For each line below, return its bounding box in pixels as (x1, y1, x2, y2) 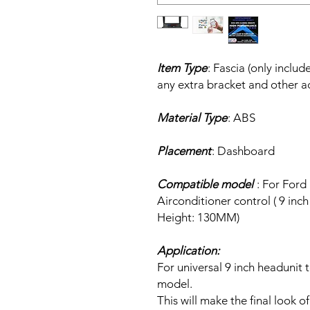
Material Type (157, 110, 227, 125)
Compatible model (157, 176, 253, 191)
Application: (157, 243, 219, 257)
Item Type (157, 60, 207, 75)
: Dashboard (212, 143, 275, 158)
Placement (157, 143, 211, 158)
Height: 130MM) (157, 210, 239, 224)
